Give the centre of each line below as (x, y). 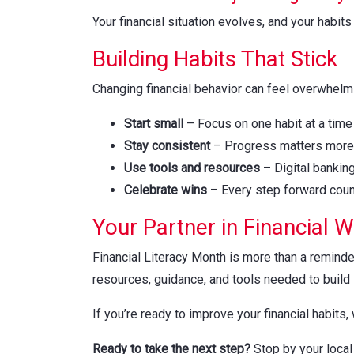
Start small (154, 123)
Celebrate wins (166, 190)
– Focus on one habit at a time (268, 123)
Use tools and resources (192, 168)
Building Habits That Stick (215, 58)
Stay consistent (167, 145)
